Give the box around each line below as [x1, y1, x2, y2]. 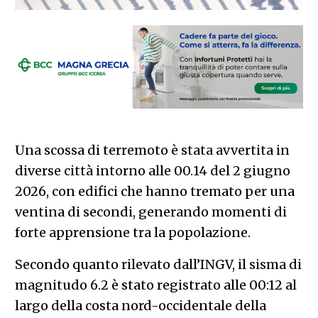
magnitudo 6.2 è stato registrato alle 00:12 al [14, 276, 297, 293]
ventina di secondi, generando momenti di [14, 203, 287, 220]
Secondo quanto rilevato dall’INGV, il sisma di [14, 256, 302, 273]
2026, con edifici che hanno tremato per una [14, 182, 295, 199]
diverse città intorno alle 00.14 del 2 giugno [14, 162, 290, 179]
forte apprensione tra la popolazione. [14, 224, 251, 241]
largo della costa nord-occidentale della [14, 297, 266, 314]
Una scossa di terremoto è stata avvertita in [14, 141, 290, 158]
